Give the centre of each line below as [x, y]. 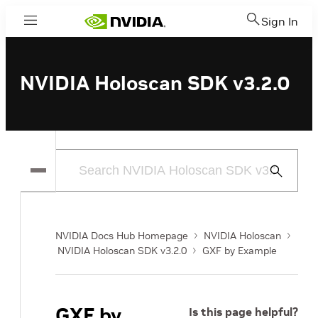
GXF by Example [240, 251]
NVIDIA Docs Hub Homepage [122, 236]
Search [282, 188]
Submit [282, 171]
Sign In [280, 21]
